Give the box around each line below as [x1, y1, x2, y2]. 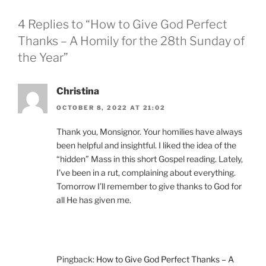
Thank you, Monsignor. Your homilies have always [56, 126, 242, 137]
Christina [56, 85, 99, 97]
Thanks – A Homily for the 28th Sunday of [18, 33, 245, 48]
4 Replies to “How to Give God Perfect [18, 17, 227, 31]
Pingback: [56, 254, 96, 265]
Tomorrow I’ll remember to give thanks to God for [56, 181, 242, 192]
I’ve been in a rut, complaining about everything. [56, 167, 236, 178]
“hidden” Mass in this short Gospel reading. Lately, [56, 154, 243, 164]
